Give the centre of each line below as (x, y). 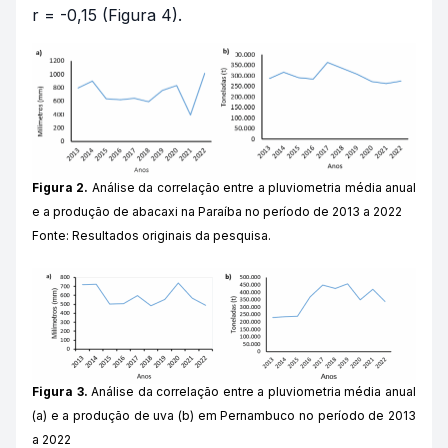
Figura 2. (62, 187)
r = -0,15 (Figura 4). (107, 14)
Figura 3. (60, 391)
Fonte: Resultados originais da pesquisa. (151, 235)
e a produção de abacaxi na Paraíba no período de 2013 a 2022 (217, 211)
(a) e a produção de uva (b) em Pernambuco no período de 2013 (224, 415)
